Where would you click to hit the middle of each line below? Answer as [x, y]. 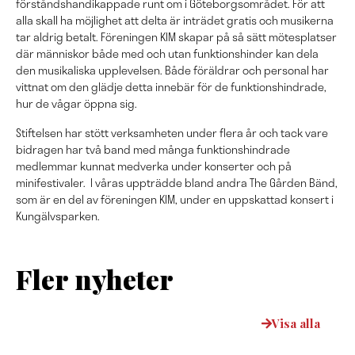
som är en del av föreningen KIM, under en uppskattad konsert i [175, 199]
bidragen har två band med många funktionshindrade [153, 149]
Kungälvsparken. [58, 216]
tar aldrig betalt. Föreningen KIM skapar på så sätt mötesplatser [176, 37]
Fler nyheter [95, 279]
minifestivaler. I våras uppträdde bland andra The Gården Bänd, [177, 183]
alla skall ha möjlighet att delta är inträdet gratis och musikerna [175, 20]
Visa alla [296, 323]
